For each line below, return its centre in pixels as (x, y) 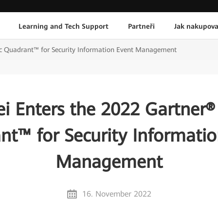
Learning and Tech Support (64, 26)
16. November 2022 (117, 194)
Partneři (141, 26)
